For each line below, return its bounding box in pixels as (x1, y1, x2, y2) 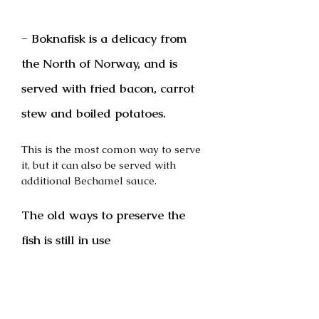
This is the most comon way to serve (21, 142, 204, 157)
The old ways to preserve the (21, 207, 189, 224)
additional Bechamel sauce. (21, 174, 157, 188)
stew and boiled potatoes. (21, 105, 166, 122)
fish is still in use (21, 232, 110, 249)
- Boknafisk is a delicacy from (21, 31, 190, 47)
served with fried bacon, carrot (21, 80, 198, 97)
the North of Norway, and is (21, 56, 181, 72)
